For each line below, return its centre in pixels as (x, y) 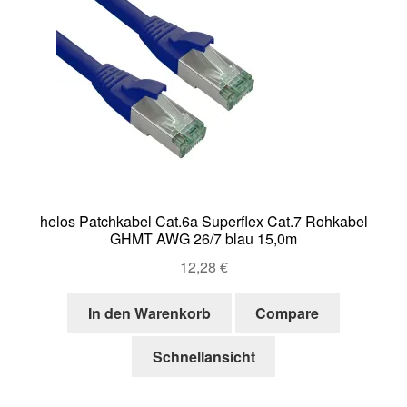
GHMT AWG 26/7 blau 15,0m (203, 239)
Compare (288, 313)
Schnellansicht (203, 357)
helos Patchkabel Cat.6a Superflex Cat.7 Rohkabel (203, 222)
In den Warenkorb (149, 313)
